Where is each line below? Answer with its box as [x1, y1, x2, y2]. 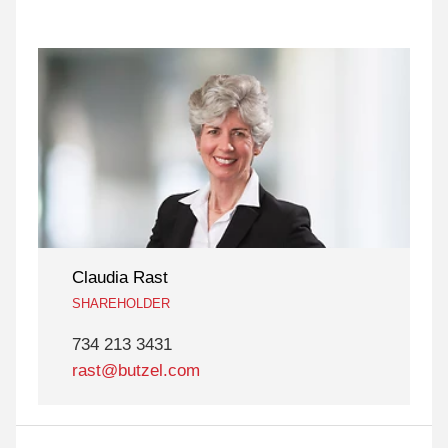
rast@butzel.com [71, 361, 200, 381]
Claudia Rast [71, 268, 168, 288]
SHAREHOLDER [71, 296, 170, 312]
